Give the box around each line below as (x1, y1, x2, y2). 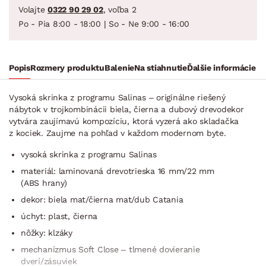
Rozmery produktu (30, 62, 104, 72)
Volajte (18, 4, 47, 14)
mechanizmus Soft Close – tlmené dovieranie (21, 244, 200, 254)
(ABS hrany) (21, 178, 67, 188)
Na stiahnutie (134, 62, 187, 72)
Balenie (104, 62, 134, 72)
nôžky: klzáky (21, 227, 72, 237)
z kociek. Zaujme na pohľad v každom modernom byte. (9, 128, 226, 138)
